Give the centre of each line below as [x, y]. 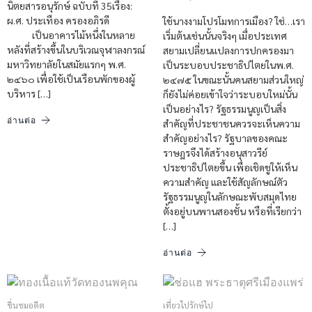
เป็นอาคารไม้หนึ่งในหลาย [71, 34]
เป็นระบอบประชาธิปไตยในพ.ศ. [228, 64]
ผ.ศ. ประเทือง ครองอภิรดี [58, 20]
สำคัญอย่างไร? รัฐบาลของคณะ [225, 138]
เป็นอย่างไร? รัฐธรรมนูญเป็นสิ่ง [225, 108]
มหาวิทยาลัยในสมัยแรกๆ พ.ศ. [67, 64]
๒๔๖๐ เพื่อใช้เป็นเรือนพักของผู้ [71, 78]
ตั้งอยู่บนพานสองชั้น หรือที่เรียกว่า [232, 211]
